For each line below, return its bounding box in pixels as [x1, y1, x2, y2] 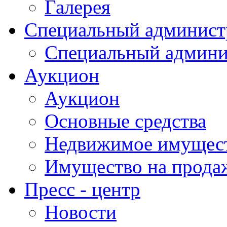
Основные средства [45, 110, 206, 132]
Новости [45, 201, 117, 223]
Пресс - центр [24, 178, 140, 200]
